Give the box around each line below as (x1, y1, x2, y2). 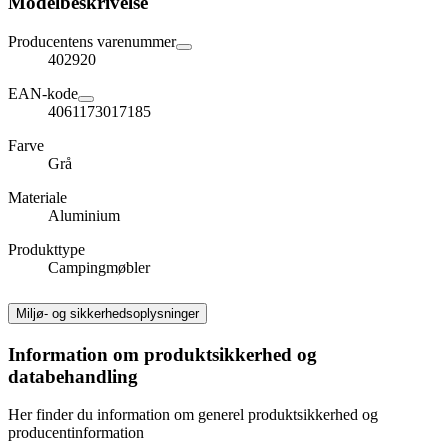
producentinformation (8, 424, 144, 442)
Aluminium (48, 206, 120, 224)
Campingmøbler (48, 258, 150, 276)
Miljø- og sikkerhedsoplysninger (16, 305, 199, 321)
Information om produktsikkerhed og (8, 343, 317, 365)
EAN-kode (8, 84, 78, 102)
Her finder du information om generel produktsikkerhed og (8, 406, 378, 424)
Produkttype (8, 240, 85, 258)
